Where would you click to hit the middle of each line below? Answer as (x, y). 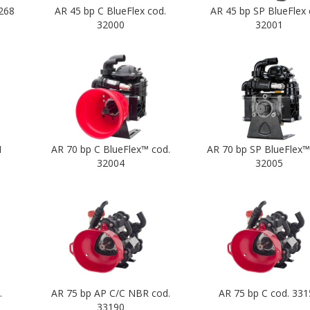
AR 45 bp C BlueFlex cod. (111, 10)
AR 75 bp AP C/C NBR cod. (110, 293)
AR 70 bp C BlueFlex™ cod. (110, 149)
